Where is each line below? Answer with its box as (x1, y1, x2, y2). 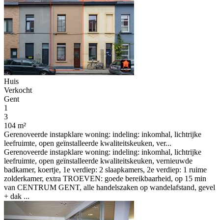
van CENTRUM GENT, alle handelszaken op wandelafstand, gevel (4, 183, 215, 192)
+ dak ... (4, 192, 29, 200)
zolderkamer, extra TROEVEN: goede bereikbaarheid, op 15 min (4, 174, 206, 183)
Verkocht (4, 86, 32, 94)
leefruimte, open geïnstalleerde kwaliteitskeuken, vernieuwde (4, 157, 192, 165)
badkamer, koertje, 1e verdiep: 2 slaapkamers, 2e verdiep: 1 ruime (4, 165, 207, 174)
